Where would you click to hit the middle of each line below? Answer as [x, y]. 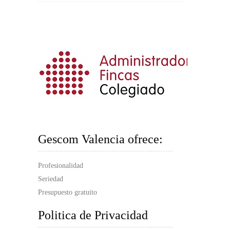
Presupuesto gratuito [68, 193]
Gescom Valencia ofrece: [100, 139]
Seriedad [51, 179]
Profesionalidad [61, 166]
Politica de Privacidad [93, 215]
